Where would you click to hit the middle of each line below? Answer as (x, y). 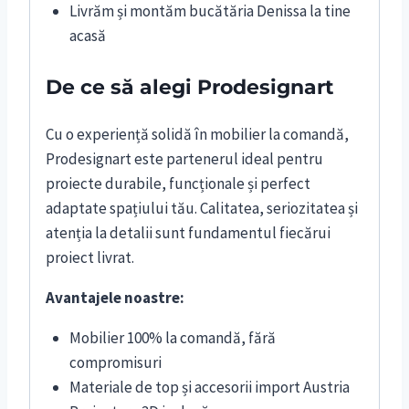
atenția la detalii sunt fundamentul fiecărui (188, 232)
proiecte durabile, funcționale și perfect (178, 183)
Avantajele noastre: (115, 297)
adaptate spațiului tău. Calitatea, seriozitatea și (202, 208)
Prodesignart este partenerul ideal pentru (184, 158)
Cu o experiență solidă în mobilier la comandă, (197, 134)
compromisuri (115, 362)
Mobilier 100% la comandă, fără (172, 337)
